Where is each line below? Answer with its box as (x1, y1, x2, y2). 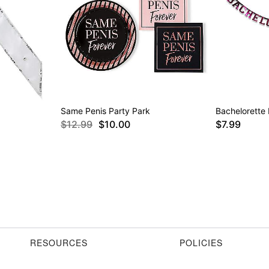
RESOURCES (30, 237, 88, 249)
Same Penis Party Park (61, 106, 151, 116)
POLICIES (180, 237, 223, 249)
